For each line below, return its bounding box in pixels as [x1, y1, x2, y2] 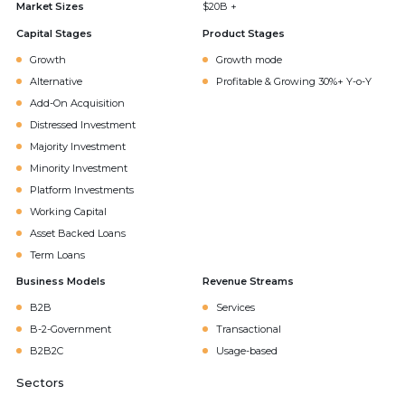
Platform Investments [30, 184, 134, 196]
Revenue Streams [202, 275, 294, 287]
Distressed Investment [30, 118, 136, 131]
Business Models [16, 275, 106, 287]
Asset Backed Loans [30, 227, 126, 240]
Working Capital [30, 205, 107, 218]
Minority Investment [30, 162, 127, 174]
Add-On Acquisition [30, 97, 125, 109]
